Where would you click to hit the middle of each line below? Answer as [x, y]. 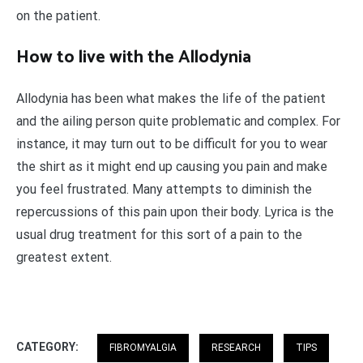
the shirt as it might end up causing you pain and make [172, 166]
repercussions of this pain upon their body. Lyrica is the [175, 211]
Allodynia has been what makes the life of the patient [171, 98]
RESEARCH [236, 347]
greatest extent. [64, 257]
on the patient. [58, 15]
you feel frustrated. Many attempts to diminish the [164, 189]
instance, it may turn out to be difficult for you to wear [172, 143]
